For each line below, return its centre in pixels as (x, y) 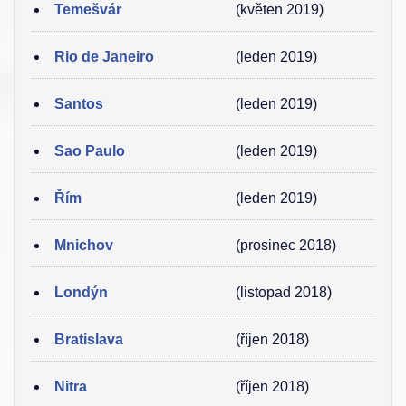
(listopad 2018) (284, 292)
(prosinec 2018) (286, 245)
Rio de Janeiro (104, 57)
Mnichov (84, 245)
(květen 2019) (280, 10)
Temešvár (88, 10)
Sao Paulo (90, 151)
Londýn (81, 292)
